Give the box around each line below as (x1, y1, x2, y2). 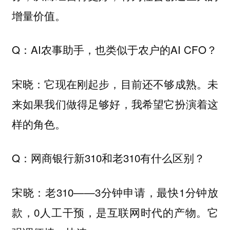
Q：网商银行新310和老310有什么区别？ (11, 150, 205, 166)
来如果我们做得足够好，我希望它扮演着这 (11, 95, 219, 111)
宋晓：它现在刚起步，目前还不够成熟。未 (11, 75, 219, 91)
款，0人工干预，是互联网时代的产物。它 (11, 204, 219, 220)
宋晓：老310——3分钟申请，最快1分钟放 (11, 184, 219, 200)
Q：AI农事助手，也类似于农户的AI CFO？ (11, 42, 217, 57)
